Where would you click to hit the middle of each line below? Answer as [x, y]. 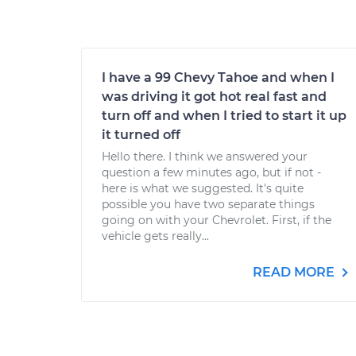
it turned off [141, 135]
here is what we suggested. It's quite [203, 188]
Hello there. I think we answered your [205, 157]
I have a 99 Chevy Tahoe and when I [218, 77]
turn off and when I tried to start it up [224, 116]
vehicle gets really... [155, 236]
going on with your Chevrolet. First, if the [217, 220]
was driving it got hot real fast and [214, 97]
